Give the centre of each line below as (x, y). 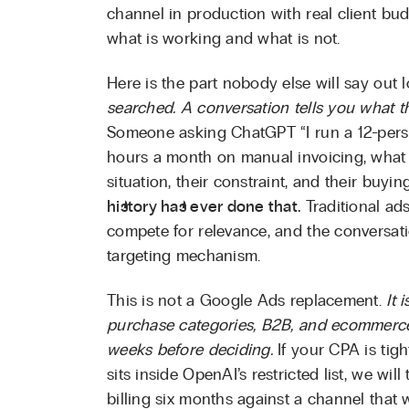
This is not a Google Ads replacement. (247, 301)
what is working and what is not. (224, 39)
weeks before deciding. (190, 350)
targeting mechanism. (184, 256)
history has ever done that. (204, 207)
